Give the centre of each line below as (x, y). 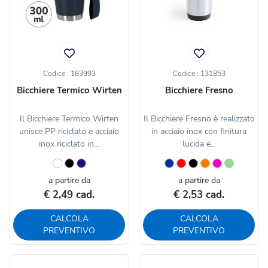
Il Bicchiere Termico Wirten (69, 119)
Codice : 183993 (69, 74)
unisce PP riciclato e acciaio (69, 132)
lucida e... (199, 144)
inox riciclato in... (69, 144)
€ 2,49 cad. (69, 195)
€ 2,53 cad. (199, 195)
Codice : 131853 (199, 74)
